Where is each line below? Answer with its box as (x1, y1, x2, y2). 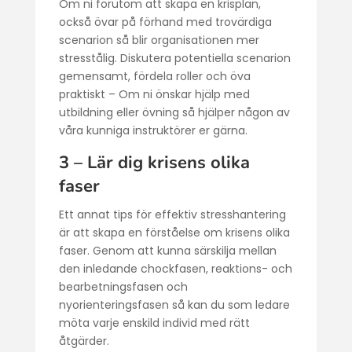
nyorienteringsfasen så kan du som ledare (58, 297, 290, 313)
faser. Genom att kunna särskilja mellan (58, 243, 277, 258)
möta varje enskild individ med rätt (58, 315, 250, 331)
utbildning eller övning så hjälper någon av (58, 104, 290, 120)
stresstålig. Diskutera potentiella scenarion (58, 50, 291, 66)
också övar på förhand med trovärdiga (58, 14, 272, 30)
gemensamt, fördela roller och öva (58, 68, 251, 84)
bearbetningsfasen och (58, 279, 188, 295)
